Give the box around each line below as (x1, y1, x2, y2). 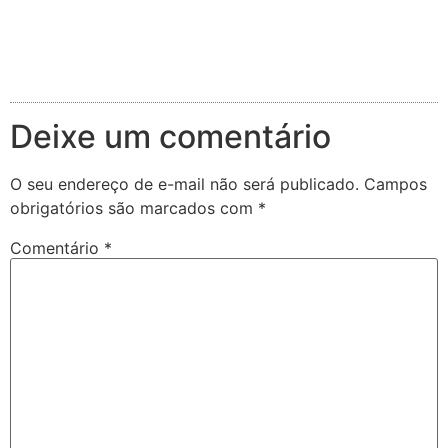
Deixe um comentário (10, 116, 331, 156)
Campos (364, 173, 427, 194)
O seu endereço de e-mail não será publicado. (10, 173, 359, 194)
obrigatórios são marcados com (10, 197, 258, 218)
